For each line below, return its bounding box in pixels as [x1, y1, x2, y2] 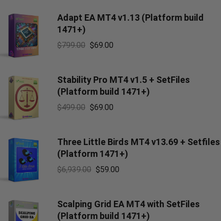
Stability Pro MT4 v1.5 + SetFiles [57, 74, 190, 85]
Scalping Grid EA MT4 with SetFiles [57, 199, 200, 209]
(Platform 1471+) [57, 148, 128, 159]
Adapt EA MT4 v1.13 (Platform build [57, 12, 204, 23]
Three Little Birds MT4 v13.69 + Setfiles [57, 137, 220, 147]
